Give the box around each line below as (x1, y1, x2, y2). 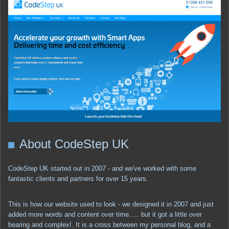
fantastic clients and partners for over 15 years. (8, 174, 148, 182)
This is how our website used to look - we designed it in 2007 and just (8, 200, 214, 208)
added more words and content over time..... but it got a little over (8, 210, 202, 218)
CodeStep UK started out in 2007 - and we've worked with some (8, 164, 196, 172)
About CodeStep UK (19, 136, 129, 151)
